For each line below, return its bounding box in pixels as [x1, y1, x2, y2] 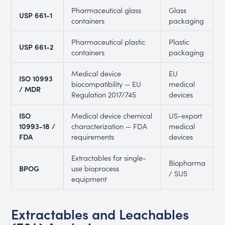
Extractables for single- [71, 152, 146, 163]
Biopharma [168, 157, 205, 168]
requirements [71, 131, 114, 142]
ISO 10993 [19, 72, 53, 83]
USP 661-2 [19, 41, 54, 52]
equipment [71, 173, 106, 184]
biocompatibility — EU [71, 78, 141, 89]
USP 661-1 [19, 9, 52, 20]
